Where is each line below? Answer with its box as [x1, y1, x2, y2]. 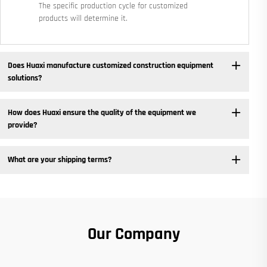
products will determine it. [39, 13, 128, 24]
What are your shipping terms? [7, 154, 112, 165]
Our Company [87, 223, 180, 245]
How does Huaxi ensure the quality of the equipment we [7, 107, 196, 118]
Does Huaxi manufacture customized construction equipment [7, 60, 213, 71]
